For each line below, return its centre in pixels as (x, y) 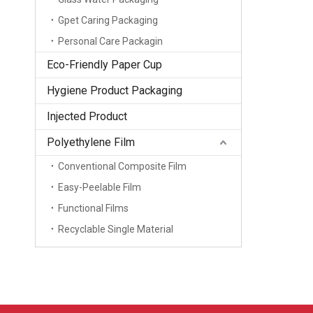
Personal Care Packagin (110, 41)
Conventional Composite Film (122, 166)
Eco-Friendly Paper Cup (104, 65)
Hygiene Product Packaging (115, 90)
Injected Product (87, 116)
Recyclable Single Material (116, 229)
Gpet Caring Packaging (108, 20)
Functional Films (93, 208)
